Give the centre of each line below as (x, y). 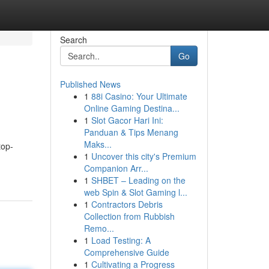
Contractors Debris (127, 204)
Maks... (98, 144)
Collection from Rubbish (129, 216)
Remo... (99, 228)
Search (73, 40)
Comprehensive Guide (126, 252)
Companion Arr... (116, 168)
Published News (90, 84)
